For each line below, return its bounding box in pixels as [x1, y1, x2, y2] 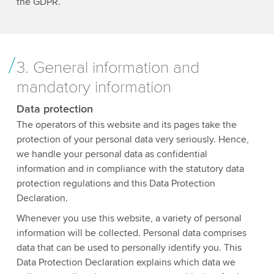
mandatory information [16, 77, 171, 97]
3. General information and [16, 57, 199, 78]
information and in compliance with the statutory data [16, 163, 244, 176]
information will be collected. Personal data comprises [16, 227, 246, 240]
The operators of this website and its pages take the [16, 119, 237, 131]
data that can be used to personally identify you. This [16, 242, 242, 254]
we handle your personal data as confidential [16, 148, 207, 161]
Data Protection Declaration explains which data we [16, 256, 235, 269]
